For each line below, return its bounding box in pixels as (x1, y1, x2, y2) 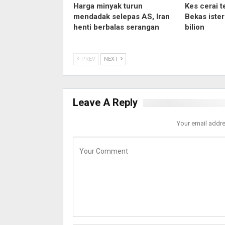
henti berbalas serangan (73, 22, 159, 32)
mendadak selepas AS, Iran (73, 12, 170, 21)
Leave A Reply (72, 96, 138, 108)
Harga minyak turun (73, 1, 143, 11)
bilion (185, 22, 205, 32)
